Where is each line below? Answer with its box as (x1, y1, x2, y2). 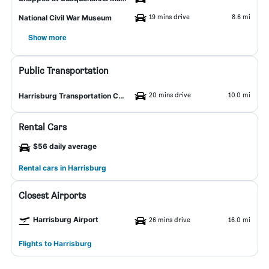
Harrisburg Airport (33, 215, 98, 224)
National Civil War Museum (19, 13, 112, 22)
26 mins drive (149, 215, 190, 224)
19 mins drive (149, 12, 190, 21)
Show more (28, 32, 67, 43)
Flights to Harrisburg (19, 239, 92, 248)
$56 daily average (33, 142, 97, 151)
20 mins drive (149, 90, 191, 99)
